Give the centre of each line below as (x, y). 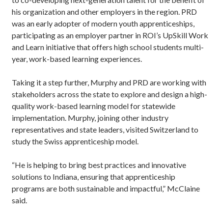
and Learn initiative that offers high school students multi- (108, 47)
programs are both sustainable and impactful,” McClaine (106, 188)
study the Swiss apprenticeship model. (76, 141)
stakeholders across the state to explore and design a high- (110, 94)
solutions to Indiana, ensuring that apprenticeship (94, 177)
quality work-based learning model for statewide (94, 106)
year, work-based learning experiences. (78, 59)
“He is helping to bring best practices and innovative (99, 165)
